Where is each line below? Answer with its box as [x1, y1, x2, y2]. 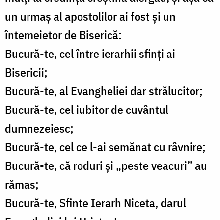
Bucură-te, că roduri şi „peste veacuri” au [5, 158, 207, 174]
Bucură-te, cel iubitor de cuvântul [5, 102, 168, 118]
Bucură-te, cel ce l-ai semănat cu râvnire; [5, 139, 206, 155]
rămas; [5, 176, 39, 192]
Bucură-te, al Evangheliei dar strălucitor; [5, 83, 203, 99]
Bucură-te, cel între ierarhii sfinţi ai [5, 46, 175, 62]
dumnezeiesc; [5, 120, 74, 137]
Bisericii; [5, 64, 48, 81]
